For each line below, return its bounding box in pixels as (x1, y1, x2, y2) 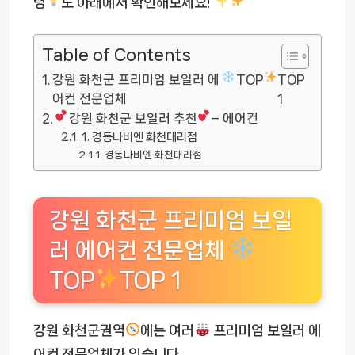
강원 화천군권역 (33, 323, 125, 338)
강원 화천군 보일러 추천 (68, 112, 197, 126)
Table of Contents (42, 46, 191, 64)
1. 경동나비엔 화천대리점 (81, 131, 197, 144)
